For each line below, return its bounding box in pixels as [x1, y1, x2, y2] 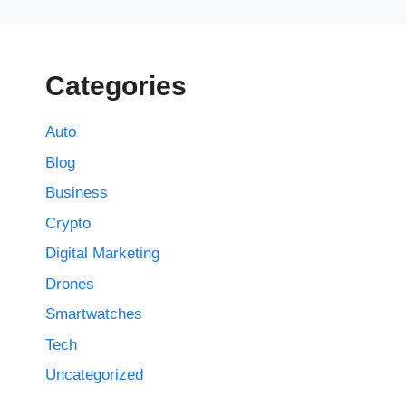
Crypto [45, 214, 91, 232]
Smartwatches [45, 305, 142, 324]
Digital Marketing [45, 245, 159, 263]
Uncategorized [45, 366, 143, 384]
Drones [45, 275, 94, 293]
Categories [45, 71, 187, 101]
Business [45, 184, 108, 202]
